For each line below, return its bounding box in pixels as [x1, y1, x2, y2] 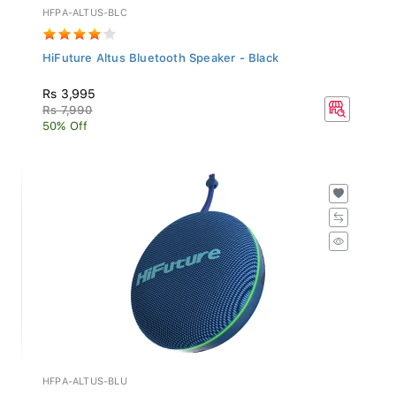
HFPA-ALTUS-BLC [42, 2, 127, 14]
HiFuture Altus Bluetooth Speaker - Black [42, 46, 278, 60]
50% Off [42, 114, 88, 128]
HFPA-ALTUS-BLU [42, 370, 127, 383]
